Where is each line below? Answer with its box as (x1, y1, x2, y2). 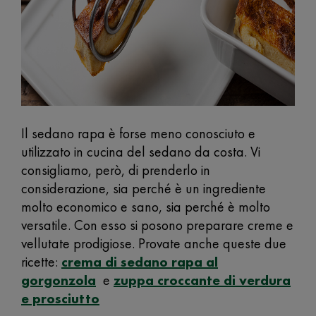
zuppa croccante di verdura (114, 271, 291, 289)
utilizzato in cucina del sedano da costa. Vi (21, 142, 260, 161)
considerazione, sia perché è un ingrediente (21, 179, 266, 197)
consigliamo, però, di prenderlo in (21, 161, 210, 179)
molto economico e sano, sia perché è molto (21, 197, 270, 216)
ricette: (21, 253, 61, 271)
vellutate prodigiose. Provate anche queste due (21, 234, 286, 253)
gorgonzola (21, 271, 96, 289)
